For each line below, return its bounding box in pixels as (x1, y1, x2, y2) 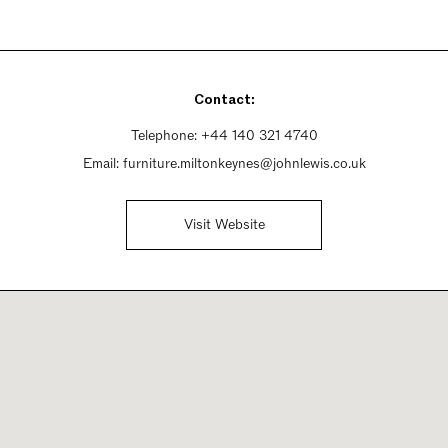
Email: (82, 154, 123, 173)
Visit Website (183, 215, 265, 234)
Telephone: (130, 126, 201, 145)
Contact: (193, 90, 255, 109)
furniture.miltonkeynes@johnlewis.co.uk (122, 154, 366, 173)
